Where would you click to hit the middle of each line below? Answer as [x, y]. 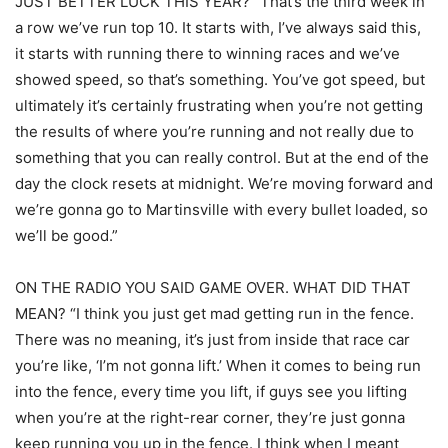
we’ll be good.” [66, 236]
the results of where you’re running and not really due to [214, 132]
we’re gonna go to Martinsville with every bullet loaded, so [221, 210]
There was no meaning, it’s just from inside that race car [212, 340]
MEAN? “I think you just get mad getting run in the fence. [214, 314]
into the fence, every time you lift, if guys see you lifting [211, 392]
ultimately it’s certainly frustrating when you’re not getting [219, 106]
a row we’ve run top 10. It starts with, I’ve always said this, [218, 28]
